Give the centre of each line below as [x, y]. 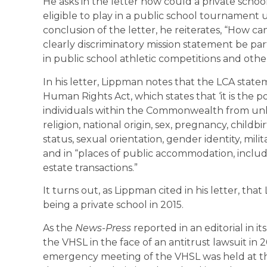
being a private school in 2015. [113, 205]
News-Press [103, 228]
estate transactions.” [90, 167]
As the [59, 228]
